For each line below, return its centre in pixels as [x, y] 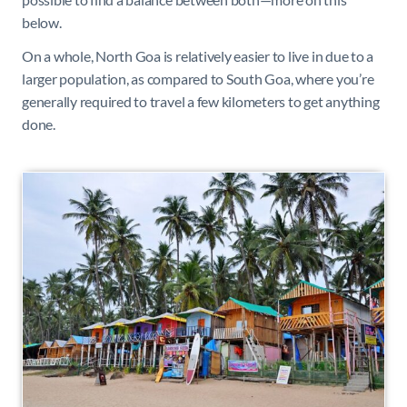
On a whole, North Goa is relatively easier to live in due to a [198, 55]
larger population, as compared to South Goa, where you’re [198, 78]
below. [42, 22]
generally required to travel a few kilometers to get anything [201, 101]
